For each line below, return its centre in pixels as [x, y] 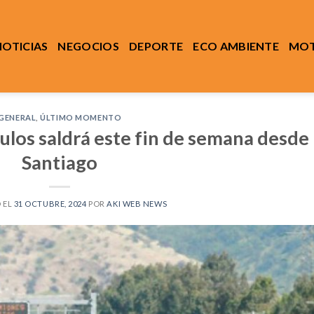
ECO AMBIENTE [236, 46]
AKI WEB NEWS [137, 203]
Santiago [60, 162]
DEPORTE [156, 46]
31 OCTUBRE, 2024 [50, 203]
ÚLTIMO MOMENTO [81, 117]
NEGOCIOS [89, 46]
